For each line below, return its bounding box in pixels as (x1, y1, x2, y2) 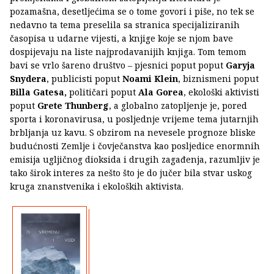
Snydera (10, 73, 46, 85)
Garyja (226, 59, 255, 72)
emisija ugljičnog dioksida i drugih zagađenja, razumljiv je (10, 154, 260, 166)
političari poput (67, 86, 138, 98)
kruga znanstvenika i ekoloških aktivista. (10, 180, 186, 193)
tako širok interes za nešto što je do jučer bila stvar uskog (10, 167, 252, 179)
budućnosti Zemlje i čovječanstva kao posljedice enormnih (10, 140, 260, 152)
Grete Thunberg (37, 100, 109, 112)
